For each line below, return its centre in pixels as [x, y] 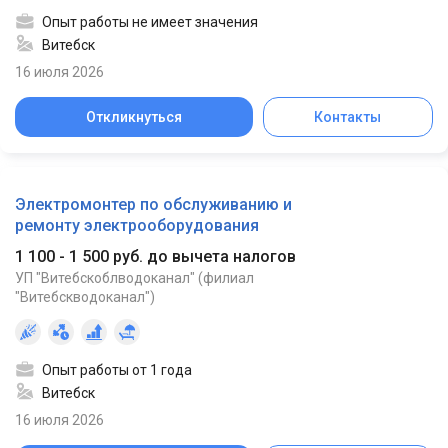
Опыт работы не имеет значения [150, 21]
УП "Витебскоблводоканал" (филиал [134, 277]
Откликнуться [133, 116]
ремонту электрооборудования [137, 225]
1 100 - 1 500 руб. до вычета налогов [155, 256]
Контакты [348, 116]
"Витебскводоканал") [85, 296]
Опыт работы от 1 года [117, 369]
